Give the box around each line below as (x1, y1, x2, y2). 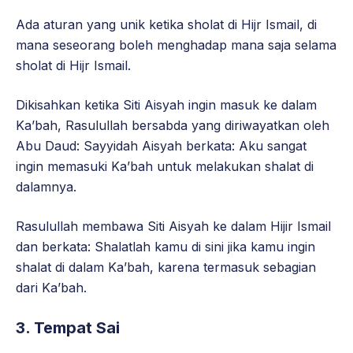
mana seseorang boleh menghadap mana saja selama (16, 36, 336, 53)
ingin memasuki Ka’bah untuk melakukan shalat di (16, 158, 314, 174)
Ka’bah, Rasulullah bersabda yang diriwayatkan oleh (16, 117, 329, 133)
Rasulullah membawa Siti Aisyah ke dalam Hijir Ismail (16, 217, 331, 234)
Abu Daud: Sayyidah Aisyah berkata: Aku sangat (16, 137, 307, 154)
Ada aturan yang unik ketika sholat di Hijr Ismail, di (16, 16, 317, 32)
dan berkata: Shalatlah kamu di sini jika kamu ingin (16, 238, 315, 255)
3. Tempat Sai (16, 318, 120, 337)
